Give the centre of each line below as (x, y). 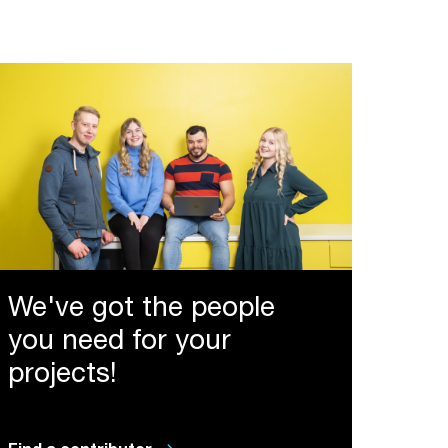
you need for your (119, 343)
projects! (62, 376)
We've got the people (141, 310)
